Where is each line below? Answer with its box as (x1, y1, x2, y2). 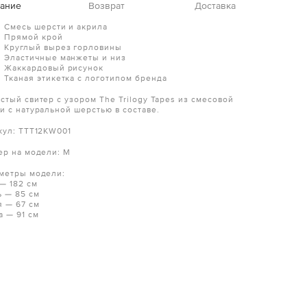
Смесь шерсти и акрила (4, 22, 111, 33)
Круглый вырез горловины (4, 42, 125, 53)
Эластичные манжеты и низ (4, 53, 127, 64)
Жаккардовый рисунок (4, 63, 107, 74)
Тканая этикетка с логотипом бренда (4, 73, 167, 84)
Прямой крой (4, 32, 66, 43)
